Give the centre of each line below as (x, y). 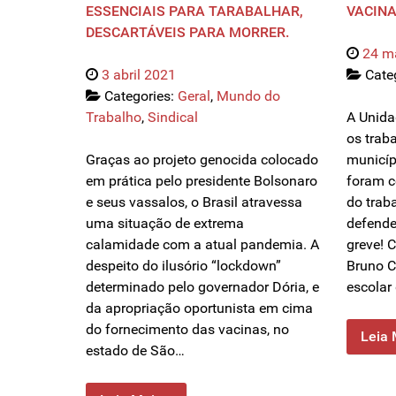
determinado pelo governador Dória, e (202, 287)
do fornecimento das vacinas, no (187, 330)
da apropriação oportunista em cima (199, 308)
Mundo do (248, 96)
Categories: (141, 96)
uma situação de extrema (165, 224)
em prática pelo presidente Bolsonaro (202, 181)
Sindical (173, 118)
